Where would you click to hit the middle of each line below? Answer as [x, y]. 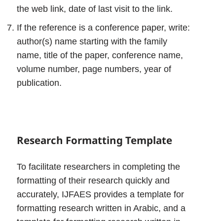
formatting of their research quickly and [93, 181]
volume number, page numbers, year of [94, 69]
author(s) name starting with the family [92, 41]
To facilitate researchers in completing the [99, 167]
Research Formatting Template [95, 140]
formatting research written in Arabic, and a [101, 208]
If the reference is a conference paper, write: [104, 27]
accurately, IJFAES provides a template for [101, 195]
